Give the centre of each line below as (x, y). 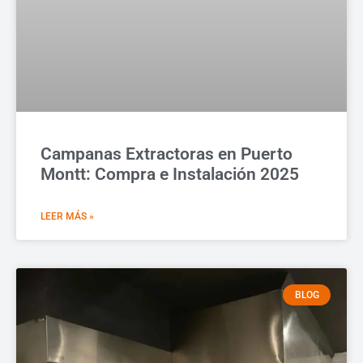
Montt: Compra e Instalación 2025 (170, 174)
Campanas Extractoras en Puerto (167, 154)
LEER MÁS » (67, 216)
